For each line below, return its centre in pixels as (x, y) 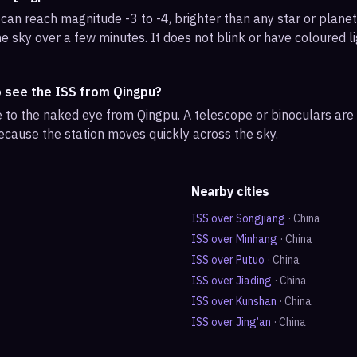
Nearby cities (230, 191)
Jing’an (253, 322)
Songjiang (261, 218)
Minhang (257, 239)
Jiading (254, 280)
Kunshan (256, 301)
